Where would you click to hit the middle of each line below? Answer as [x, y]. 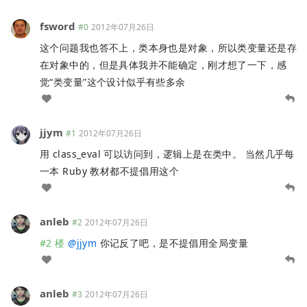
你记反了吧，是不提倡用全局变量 [172, 243]
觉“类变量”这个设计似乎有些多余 [113, 82]
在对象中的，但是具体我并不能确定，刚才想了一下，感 [163, 65]
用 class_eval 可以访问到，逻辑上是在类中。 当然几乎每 [167, 154]
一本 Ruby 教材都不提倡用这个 [110, 171]
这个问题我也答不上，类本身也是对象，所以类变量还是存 [168, 48]
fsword [58, 26]
